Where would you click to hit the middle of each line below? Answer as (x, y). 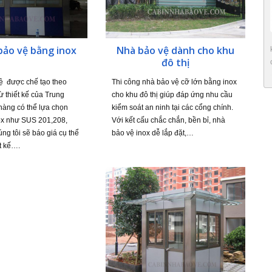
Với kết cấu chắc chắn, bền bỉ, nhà (168, 120)
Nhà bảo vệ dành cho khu (175, 50)
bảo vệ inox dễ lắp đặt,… (152, 133)
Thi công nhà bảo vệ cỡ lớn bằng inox (174, 82)
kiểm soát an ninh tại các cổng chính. (172, 107)
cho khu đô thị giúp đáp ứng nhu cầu (172, 94)
